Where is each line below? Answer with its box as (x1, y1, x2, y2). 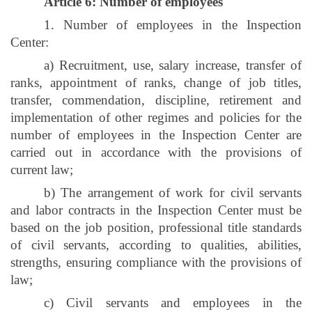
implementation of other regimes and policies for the (10, 109, 302, 125)
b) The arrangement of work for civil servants (44, 185, 302, 200)
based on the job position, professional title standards (10, 219, 302, 235)
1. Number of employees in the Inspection (44, 17, 302, 32)
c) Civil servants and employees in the (44, 295, 302, 310)
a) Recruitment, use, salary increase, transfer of (44, 57, 302, 72)
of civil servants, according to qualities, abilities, (10, 237, 302, 252)
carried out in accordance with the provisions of (10, 144, 302, 159)
